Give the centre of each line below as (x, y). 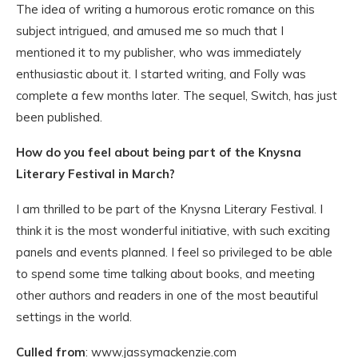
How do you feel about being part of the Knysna (159, 152)
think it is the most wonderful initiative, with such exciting (173, 231)
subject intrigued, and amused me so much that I (150, 31)
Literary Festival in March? (95, 174)
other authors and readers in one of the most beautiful (167, 295)
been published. (59, 117)
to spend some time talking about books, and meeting (165, 274)
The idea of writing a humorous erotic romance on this (165, 9)
